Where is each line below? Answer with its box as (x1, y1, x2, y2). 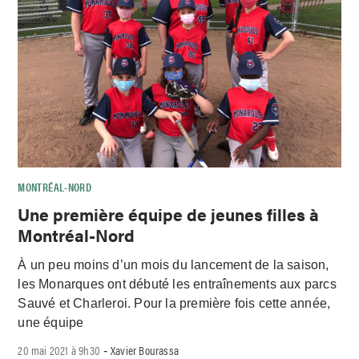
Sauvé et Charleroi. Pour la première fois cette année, (18, 296, 331, 310)
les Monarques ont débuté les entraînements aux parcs (18, 276, 337, 291)
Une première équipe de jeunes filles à (18, 201, 320, 226)
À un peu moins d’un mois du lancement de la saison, (18, 257, 329, 272)
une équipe (18, 315, 84, 329)
